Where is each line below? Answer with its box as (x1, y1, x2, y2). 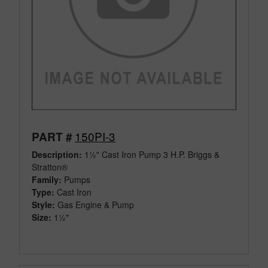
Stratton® (32, 161, 68, 173)
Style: (32, 199, 55, 211)
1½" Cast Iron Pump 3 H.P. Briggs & (82, 148, 220, 161)
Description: (32, 148, 82, 161)
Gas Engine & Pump (57, 199, 134, 211)
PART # (32, 129, 72, 145)
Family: (32, 173, 62, 186)
